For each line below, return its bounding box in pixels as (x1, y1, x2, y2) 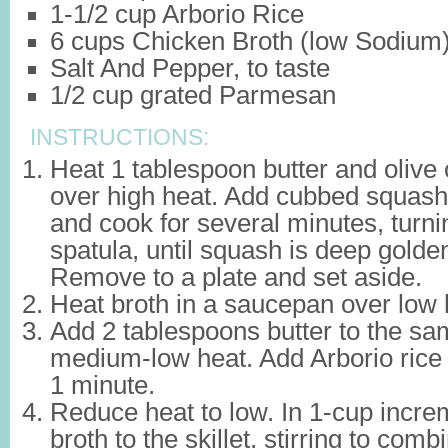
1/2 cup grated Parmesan (50, 81, 336, 109)
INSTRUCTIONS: (30, 124, 209, 150)
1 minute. (50, 371, 155, 399)
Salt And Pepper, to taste (50, 54, 330, 82)
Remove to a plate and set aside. (50, 263, 422, 291)
